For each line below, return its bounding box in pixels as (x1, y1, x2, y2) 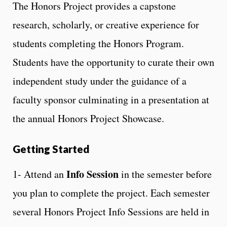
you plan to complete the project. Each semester (13, 185, 210, 200)
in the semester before (121, 167, 212, 181)
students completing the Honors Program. (13, 36, 184, 50)
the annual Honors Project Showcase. (13, 111, 164, 125)
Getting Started (13, 142, 90, 155)
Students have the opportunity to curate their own (13, 55, 214, 69)
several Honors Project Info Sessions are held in (13, 204, 209, 218)
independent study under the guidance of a (13, 73, 186, 88)
